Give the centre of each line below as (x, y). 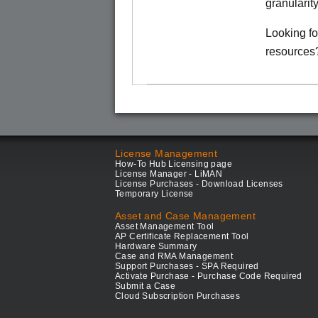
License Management (166, 153)
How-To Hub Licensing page (174, 164)
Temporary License (154, 194)
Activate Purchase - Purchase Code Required (209, 276)
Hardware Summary (156, 246)
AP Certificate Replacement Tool (182, 236)
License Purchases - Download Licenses (199, 184)
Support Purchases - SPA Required (187, 266)
